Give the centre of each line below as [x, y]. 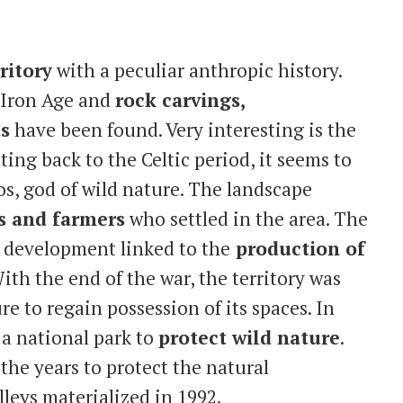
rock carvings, [180, 100]
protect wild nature [249, 338]
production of [298, 249]
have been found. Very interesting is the [183, 130]
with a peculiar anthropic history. [197, 71]
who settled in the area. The [246, 219]
